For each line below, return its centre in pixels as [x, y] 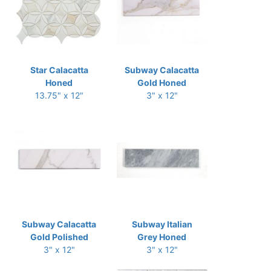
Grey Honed [162, 237]
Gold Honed [162, 82]
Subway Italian [162, 224]
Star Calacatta [59, 70]
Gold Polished [59, 237]
